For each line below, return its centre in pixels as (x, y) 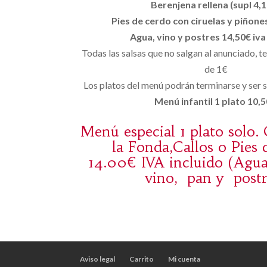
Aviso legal (98, 259)
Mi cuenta (184, 259)
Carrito (142, 259)
